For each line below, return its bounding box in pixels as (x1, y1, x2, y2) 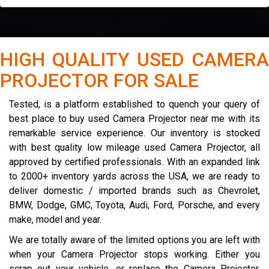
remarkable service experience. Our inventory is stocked (9, 127, 260, 139)
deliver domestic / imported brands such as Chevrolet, (9, 185, 260, 196)
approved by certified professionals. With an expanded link (9, 156, 260, 168)
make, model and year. (9, 214, 101, 225)
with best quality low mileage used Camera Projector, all (9, 142, 260, 153)
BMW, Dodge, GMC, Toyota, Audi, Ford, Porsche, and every (9, 199, 260, 211)
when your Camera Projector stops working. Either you (9, 249, 260, 260)
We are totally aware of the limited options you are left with (9, 234, 260, 246)
